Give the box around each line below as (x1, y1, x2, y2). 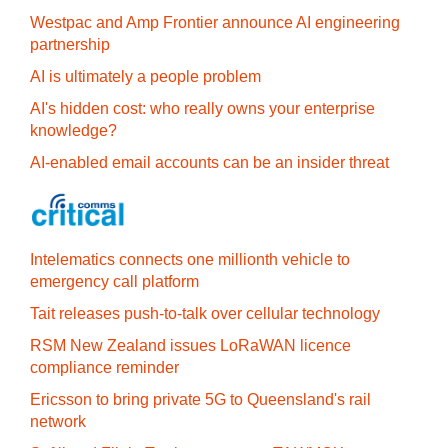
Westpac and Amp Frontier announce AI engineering (30, 14, 400, 31)
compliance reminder (30, 359, 179, 376)
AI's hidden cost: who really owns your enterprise (30, 100, 375, 117)
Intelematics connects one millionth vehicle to (30, 251, 350, 268)
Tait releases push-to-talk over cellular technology (30, 305, 380, 322)
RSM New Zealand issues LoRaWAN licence (30, 337, 351, 354)
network (30, 413, 86, 430)
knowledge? (30, 122, 117, 139)
